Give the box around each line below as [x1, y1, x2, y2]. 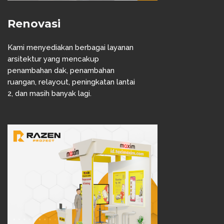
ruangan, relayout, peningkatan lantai [7, 77, 135, 86]
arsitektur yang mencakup [7, 54, 99, 63]
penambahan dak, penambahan [7, 66, 114, 75]
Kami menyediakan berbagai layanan [7, 43, 133, 52]
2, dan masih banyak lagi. [7, 89, 91, 98]
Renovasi [7, 17, 60, 30]
